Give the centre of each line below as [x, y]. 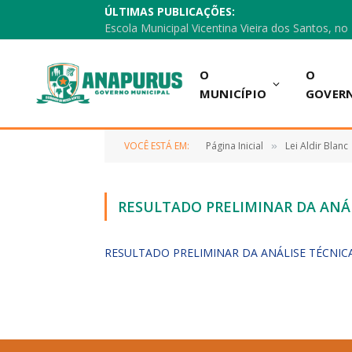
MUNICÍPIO [233, 93]
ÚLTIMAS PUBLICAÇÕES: [170, 11]
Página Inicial [235, 146]
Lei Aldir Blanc [317, 146]
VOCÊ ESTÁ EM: [157, 146]
